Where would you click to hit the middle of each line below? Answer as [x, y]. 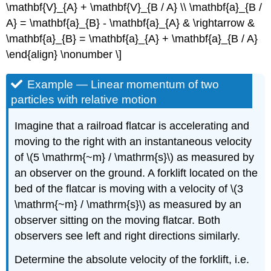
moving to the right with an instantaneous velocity [133, 142]
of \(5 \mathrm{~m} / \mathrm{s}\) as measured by [135, 158]
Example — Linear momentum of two [123, 85]
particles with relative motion [84, 100]
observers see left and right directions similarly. [128, 236]
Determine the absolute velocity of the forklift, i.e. [132, 260]
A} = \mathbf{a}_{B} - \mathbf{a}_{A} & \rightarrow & [131, 23]
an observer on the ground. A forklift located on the [136, 173]
